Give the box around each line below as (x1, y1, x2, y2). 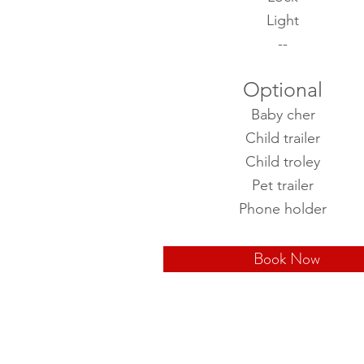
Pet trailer (252, 176, 314, 194)
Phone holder (239, 200, 327, 218)
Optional (243, 77, 323, 102)
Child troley (245, 153, 320, 171)
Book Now (253, 247, 320, 271)
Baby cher (250, 106, 315, 123)
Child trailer (245, 129, 320, 147)
